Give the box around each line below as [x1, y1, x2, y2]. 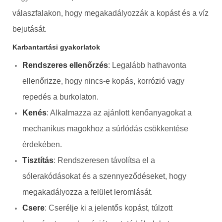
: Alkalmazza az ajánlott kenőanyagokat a [47, 108, 192, 117]
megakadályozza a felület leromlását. [22, 187, 153, 196]
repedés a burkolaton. [22, 92, 99, 101]
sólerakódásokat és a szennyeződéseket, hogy [22, 171, 186, 180]
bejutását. [12, 24, 47, 33]
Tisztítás [22, 156, 54, 165]
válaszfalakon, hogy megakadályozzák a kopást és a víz [12, 8, 209, 17]
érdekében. [22, 140, 62, 149]
